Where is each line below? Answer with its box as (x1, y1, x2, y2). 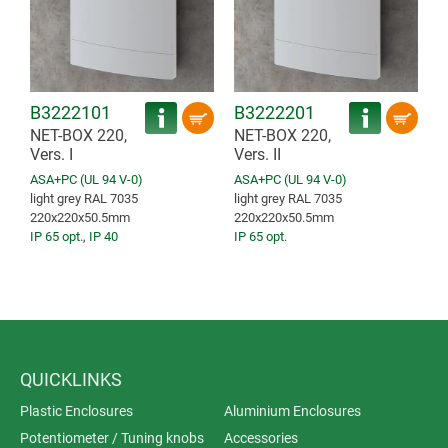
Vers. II (234, 145, 281, 165)
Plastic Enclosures (20, 403, 133, 420)
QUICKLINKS (20, 369, 122, 391)
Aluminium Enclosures (224, 403, 361, 420)
